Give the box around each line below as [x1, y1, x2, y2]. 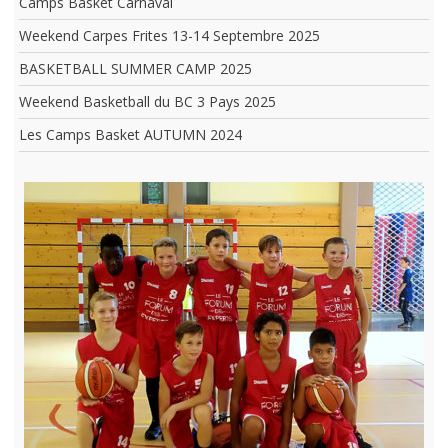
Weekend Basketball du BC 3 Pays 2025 [18, 92, 276, 112]
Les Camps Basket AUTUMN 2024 [18, 125, 242, 145]
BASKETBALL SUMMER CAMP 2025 [18, 59, 252, 79]
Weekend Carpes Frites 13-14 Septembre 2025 [18, 26, 320, 46]
